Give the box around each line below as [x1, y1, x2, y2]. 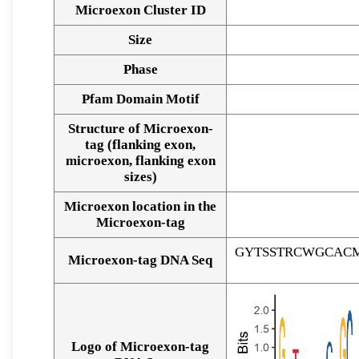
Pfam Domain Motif [81, 91, 200, 107]
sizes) [123, 169, 157, 185]
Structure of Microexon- [67, 121, 213, 137]
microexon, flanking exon [65, 153, 216, 169]
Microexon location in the [64, 199, 216, 215]
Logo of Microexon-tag [71, 339, 209, 355]
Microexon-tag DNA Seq [68, 252, 212, 268]
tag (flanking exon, [85, 137, 196, 153]
